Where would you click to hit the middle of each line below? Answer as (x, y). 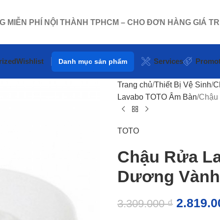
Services (168, 61)
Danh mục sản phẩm (93, 61)
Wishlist (30, 61)
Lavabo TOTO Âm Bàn (157, 97)
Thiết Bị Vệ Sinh (183, 85)
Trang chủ (135, 85)
